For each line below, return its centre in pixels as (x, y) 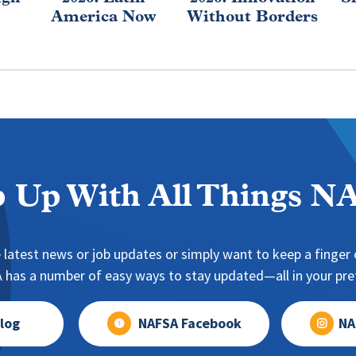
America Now (104, 17)
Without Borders (253, 17)
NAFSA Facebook (190, 323)
